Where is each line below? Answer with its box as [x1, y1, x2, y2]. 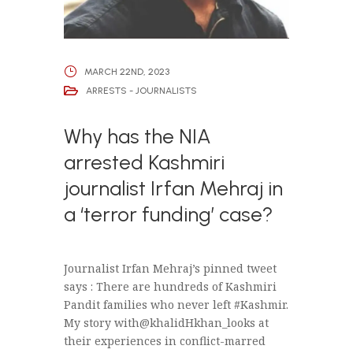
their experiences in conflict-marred [63, 333, 266, 349]
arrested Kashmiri [63, 150, 225, 176]
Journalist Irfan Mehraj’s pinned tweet [63, 261, 277, 277]
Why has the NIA [63, 124, 211, 150]
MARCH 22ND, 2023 [84, 65, 169, 77]
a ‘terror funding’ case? [63, 202, 273, 228]
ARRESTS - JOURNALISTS [85, 84, 197, 96]
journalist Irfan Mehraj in [63, 176, 283, 202]
